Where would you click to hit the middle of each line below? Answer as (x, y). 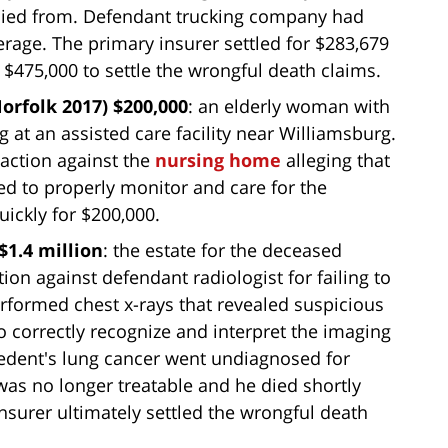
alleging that (335, 159)
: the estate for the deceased (222, 249)
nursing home (218, 159)
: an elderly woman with (289, 105)
